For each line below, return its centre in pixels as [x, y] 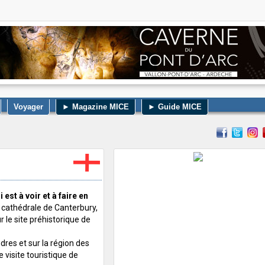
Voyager [28, 107]
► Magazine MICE [96, 107]
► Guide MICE [175, 107]
